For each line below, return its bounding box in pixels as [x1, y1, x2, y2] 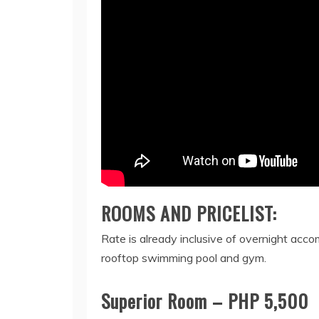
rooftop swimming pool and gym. [101, 251, 266, 266]
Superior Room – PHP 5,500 [101, 287, 308, 315]
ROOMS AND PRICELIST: [101, 199, 277, 228]
